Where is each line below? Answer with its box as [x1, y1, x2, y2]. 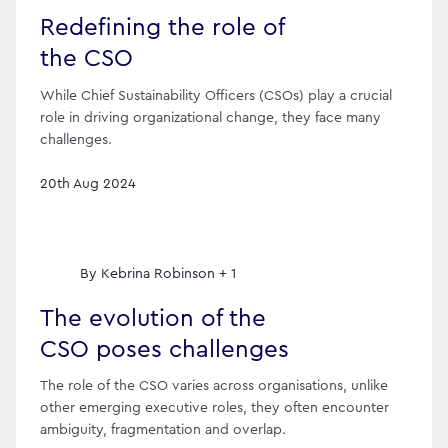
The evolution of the [40, 306, 266, 331]
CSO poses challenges [40, 337, 289, 362]
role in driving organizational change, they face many [40, 110, 381, 125]
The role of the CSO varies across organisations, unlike [40, 379, 388, 394]
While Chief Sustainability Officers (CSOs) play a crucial [40, 88, 392, 103]
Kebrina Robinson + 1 [101, 266, 236, 281]
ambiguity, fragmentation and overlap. [40, 423, 286, 438]
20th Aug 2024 [40, 176, 136, 191]
